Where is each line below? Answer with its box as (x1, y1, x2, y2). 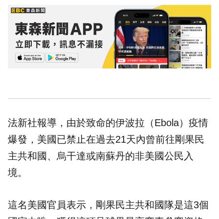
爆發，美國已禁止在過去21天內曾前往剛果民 (8, 134, 204, 145)
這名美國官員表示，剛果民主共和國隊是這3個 (8, 199, 209, 211)
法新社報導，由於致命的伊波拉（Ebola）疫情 (8, 117, 208, 129)
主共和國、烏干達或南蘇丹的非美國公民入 (8, 151, 194, 162)
